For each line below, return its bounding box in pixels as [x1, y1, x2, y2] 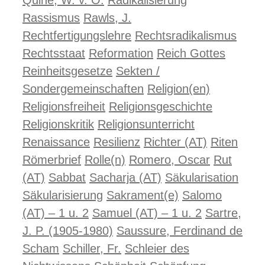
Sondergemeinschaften [22, 82, 144, 95]
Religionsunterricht [98, 118, 195, 131]
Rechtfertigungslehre [22, 29, 131, 42]
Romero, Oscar [129, 153, 210, 166]
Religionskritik [22, 118, 94, 131]
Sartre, [205, 206, 241, 219]
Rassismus [22, 11, 80, 24]
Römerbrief [22, 153, 81, 166]
